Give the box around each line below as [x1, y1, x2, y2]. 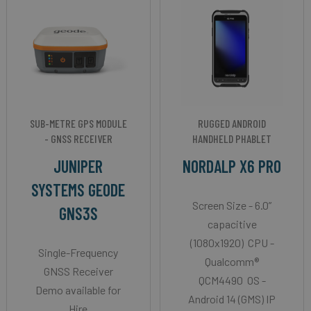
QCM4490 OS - [198, 273, 266, 287]
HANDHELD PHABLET [192, 131, 272, 145]
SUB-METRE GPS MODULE [29, 116, 127, 130]
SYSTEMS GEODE [31, 179, 126, 200]
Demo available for [35, 283, 121, 296]
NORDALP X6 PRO [183, 155, 282, 176]
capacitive [207, 217, 257, 230]
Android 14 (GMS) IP [188, 292, 276, 305]
